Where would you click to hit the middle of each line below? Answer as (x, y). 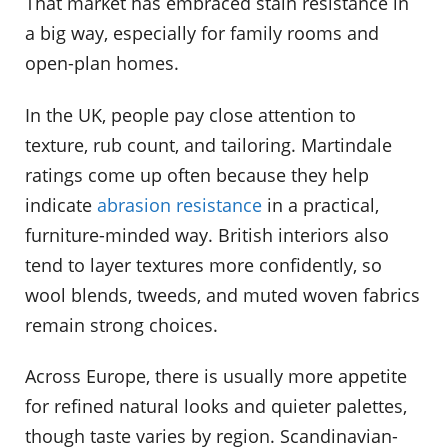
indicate (61, 204)
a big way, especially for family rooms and (202, 32)
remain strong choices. (121, 324)
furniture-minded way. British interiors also (207, 234)
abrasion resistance (179, 204)
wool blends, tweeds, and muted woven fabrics (222, 294)
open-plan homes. (102, 62)
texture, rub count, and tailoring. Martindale (208, 144)
